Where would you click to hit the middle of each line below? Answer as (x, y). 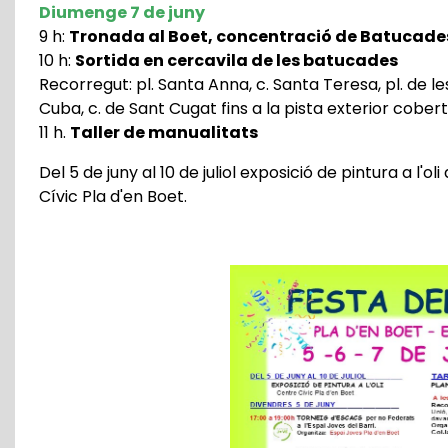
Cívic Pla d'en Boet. (114, 197)
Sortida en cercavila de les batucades (236, 61)
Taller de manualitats (163, 133)
